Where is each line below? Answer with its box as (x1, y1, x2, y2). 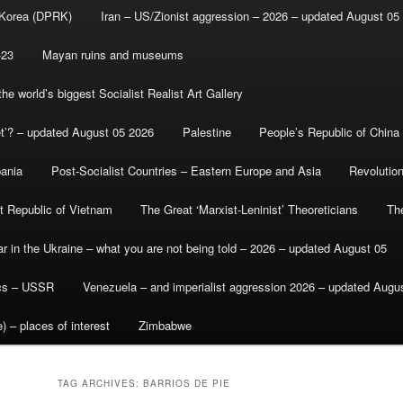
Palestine (182, 123, 231, 141)
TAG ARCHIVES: (58, 377, 143, 390)
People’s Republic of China (259, 123, 400, 141)
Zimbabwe (138, 317, 192, 335)
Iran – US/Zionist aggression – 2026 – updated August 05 (100, 7, 399, 25)
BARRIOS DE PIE (143, 377, 230, 390)
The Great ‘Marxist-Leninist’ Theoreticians (140, 201, 359, 219)
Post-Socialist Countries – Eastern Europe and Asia (50, 162, 321, 180)
